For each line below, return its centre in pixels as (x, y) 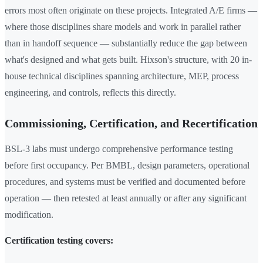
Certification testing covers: (59, 241)
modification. (29, 215)
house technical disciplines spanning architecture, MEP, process (122, 76)
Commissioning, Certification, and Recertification (131, 124)
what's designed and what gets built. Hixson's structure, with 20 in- (128, 60)
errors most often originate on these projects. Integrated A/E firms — (131, 11)
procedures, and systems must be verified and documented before (125, 182)
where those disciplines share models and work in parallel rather (123, 27)
